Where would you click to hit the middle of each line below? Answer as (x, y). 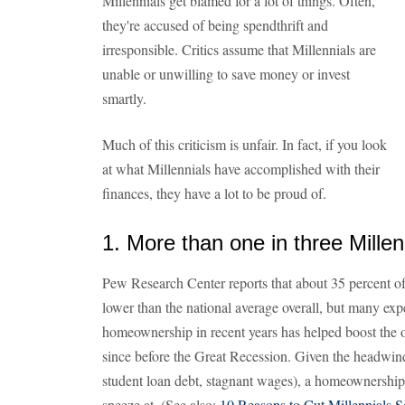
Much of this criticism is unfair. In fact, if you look (245, 144)
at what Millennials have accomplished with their (241, 169)
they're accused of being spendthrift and (215, 25)
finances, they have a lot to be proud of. (214, 193)
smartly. (124, 98)
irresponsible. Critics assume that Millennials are (239, 49)
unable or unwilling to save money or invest (226, 74)
